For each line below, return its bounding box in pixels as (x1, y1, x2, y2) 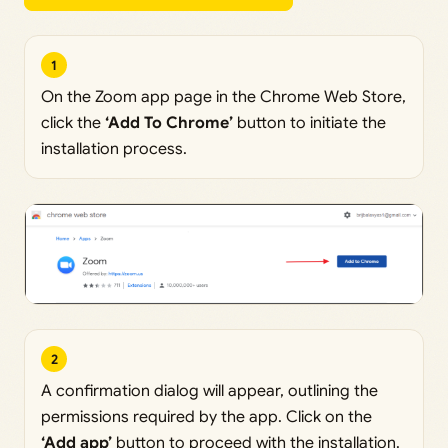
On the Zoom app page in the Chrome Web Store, (41, 87, 406, 108)
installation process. (41, 139, 187, 160)
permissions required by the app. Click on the (41, 407, 372, 428)
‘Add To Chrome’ (105, 113, 233, 134)
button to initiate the (233, 113, 386, 134)
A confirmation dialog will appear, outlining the (41, 381, 378, 402)
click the (41, 113, 105, 134)
